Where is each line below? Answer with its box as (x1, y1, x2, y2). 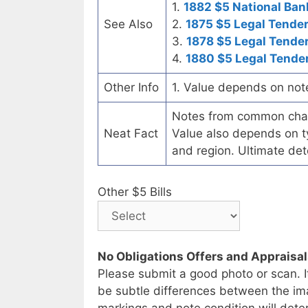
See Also (104, 17, 153, 32)
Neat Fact (104, 126, 158, 141)
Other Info (104, 80, 159, 95)
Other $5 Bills (98, 184, 172, 199)
